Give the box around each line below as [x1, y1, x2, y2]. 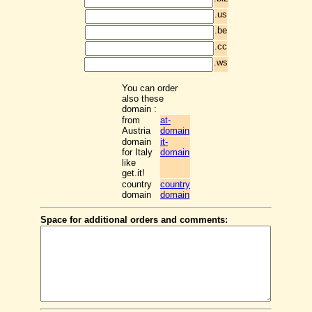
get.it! [122, 167, 145, 178]
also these [122, 93, 164, 104]
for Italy [122, 146, 153, 157]
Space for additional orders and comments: [40, 214, 228, 225]
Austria [122, 125, 150, 136]
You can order [122, 82, 178, 93]
